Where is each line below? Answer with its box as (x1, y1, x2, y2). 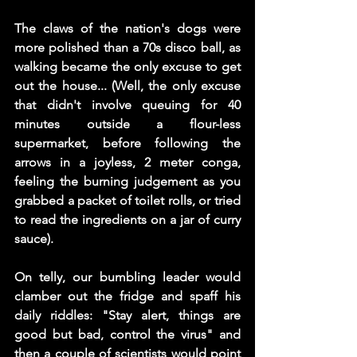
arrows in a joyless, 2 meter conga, (14, 155, 241, 170)
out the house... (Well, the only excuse (14, 78, 241, 93)
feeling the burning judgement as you (14, 174, 241, 189)
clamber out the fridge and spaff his (14, 288, 241, 304)
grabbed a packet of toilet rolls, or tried (14, 193, 241, 208)
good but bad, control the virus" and (14, 327, 241, 342)
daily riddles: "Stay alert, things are (14, 308, 241, 323)
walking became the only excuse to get (14, 59, 241, 74)
